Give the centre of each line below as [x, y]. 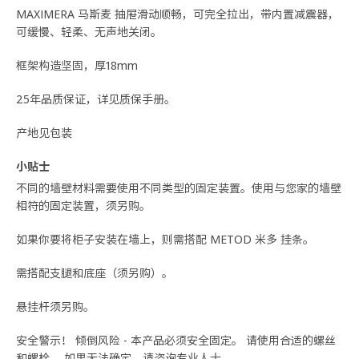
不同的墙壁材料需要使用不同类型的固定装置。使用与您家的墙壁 [179, 188]
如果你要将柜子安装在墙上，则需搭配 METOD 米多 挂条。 [165, 239]
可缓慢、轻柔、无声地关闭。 [89, 32]
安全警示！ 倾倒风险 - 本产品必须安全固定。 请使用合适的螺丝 [176, 340]
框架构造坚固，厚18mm [77, 65]
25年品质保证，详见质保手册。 [96, 99]
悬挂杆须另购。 [55, 306]
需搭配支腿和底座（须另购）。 [95, 272]
